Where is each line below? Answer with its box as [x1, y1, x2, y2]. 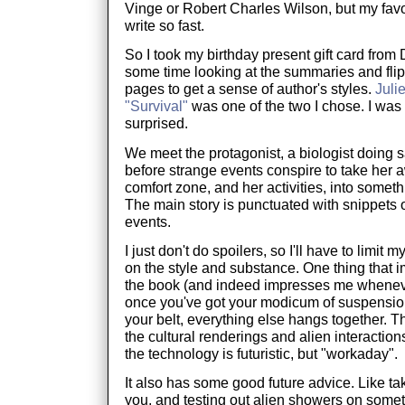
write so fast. [124, 16, 204, 33]
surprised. [124, 115, 188, 132]
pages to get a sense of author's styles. [124, 80, 375, 98]
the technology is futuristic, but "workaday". [124, 344, 398, 362]
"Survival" [124, 98, 188, 115]
